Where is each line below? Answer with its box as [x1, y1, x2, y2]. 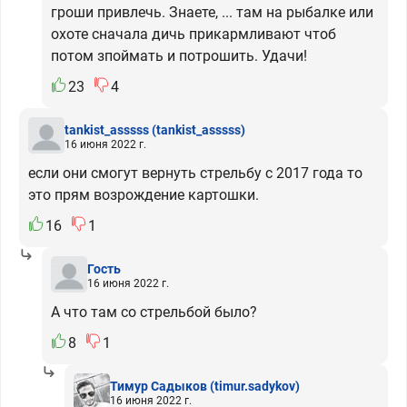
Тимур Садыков [110, 378, 210, 393]
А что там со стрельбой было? [51, 303, 257, 321]
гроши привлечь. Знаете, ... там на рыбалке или [51, 4, 373, 21]
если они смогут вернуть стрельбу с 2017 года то [28, 164, 362, 182]
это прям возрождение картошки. [28, 186, 259, 203]
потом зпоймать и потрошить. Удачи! [51, 47, 307, 65]
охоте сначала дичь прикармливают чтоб [51, 25, 336, 43]
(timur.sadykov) [210, 378, 300, 393]
